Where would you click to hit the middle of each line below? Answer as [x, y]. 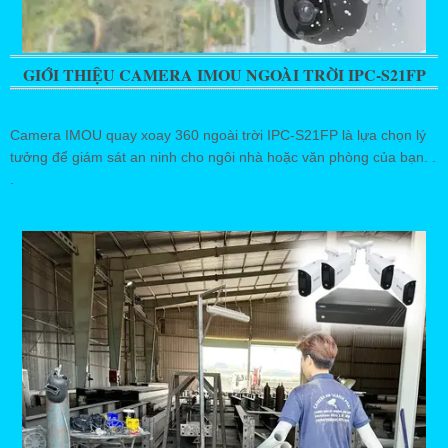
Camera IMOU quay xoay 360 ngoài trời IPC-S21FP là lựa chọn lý [218, 135]
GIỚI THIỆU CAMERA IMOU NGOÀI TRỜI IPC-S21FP [224, 75]
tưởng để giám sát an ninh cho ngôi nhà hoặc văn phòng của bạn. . [223, 157]
